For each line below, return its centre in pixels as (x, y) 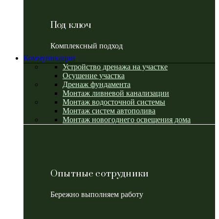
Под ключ (71, 25)
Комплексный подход (87, 45)
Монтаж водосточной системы (114, 102)
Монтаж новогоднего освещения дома (127, 119)
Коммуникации (49, 58)
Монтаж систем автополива (109, 110)
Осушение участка (94, 75)
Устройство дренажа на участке (115, 66)
